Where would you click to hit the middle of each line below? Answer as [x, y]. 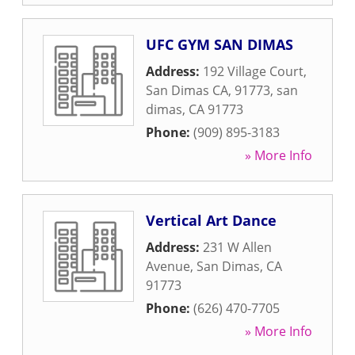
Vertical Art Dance [211, 220]
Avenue [168, 266]
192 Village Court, [255, 71]
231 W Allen [237, 247]
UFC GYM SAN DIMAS [219, 44]
